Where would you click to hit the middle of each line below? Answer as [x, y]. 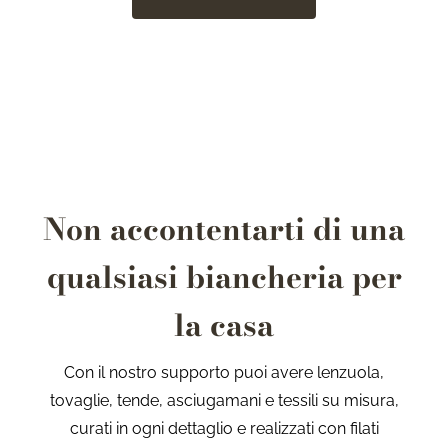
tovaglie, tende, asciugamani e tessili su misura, [224, 401]
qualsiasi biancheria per [224, 277]
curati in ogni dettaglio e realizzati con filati [224, 429]
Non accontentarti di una [224, 229]
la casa [224, 325]
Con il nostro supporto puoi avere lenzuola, [224, 373]
